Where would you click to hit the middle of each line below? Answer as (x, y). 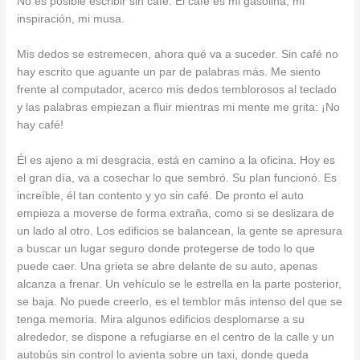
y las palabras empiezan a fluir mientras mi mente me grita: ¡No (179, 108)
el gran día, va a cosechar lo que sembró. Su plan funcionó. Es (177, 178)
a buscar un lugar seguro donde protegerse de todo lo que (166, 248)
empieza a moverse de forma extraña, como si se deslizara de (176, 213)
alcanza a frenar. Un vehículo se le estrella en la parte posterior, (180, 284)
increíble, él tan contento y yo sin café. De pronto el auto (161, 195)
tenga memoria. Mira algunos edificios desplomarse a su (161, 319)
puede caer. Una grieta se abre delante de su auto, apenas (168, 266)
